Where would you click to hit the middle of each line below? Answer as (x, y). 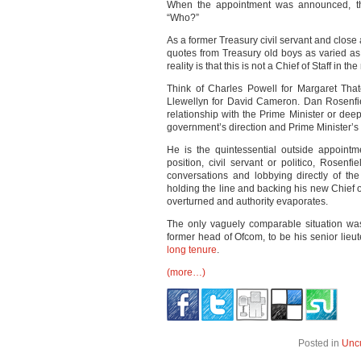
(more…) (186, 272)
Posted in (320, 343)
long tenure (192, 250)
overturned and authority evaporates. (247, 201)
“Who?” (183, 18)
